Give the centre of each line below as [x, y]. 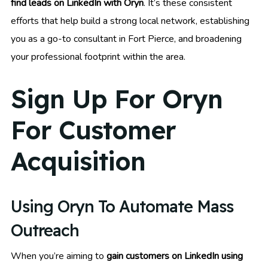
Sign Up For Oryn [117, 99]
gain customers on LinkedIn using [175, 256]
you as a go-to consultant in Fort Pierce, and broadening [126, 39]
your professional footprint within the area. [98, 57]
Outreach [45, 230]
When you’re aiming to [59, 256]
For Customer [93, 130]
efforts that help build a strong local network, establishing [130, 21]
